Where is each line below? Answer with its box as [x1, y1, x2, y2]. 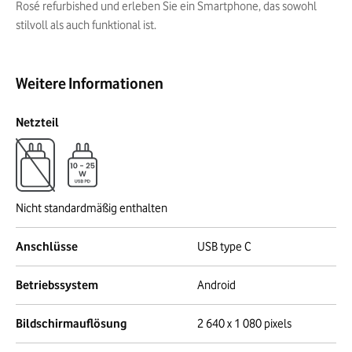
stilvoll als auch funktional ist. [16, 18, 156, 32]
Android [197, 278, 236, 292]
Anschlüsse [16, 240, 78, 254]
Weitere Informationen [16, 75, 163, 92]
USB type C [197, 240, 251, 254]
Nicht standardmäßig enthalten [16, 201, 167, 215]
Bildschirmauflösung [16, 317, 126, 331]
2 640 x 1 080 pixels [197, 317, 291, 331]
